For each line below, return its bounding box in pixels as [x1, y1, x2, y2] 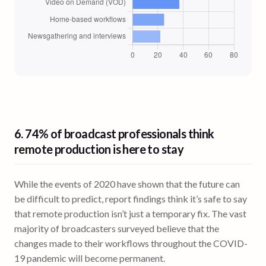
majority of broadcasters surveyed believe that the [14, 222, 219, 234]
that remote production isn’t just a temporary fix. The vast [14, 207, 246, 219]
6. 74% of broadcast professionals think [14, 126, 214, 141]
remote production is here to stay [14, 141, 184, 156]
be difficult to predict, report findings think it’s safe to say [14, 192, 247, 204]
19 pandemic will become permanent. [14, 252, 165, 264]
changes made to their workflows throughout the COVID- [14, 237, 248, 249]
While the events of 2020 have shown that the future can [14, 178, 240, 189]
